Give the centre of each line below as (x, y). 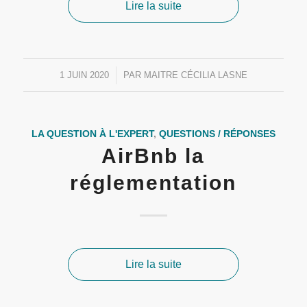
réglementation (153, 183)
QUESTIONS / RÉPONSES (217, 134)
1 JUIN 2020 (84, 75)
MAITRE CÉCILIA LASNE (195, 75)
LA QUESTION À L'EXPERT (92, 134)
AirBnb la (153, 156)
